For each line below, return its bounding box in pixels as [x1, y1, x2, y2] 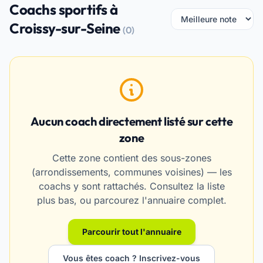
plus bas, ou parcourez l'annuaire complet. [36, 194, 227, 206]
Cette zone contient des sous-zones [52, 152, 211, 164]
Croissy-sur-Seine [9, 19, 123, 37]
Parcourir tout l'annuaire [82, 227, 181, 237]
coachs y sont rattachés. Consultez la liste [38, 180, 225, 192]
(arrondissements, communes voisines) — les [31, 166, 232, 178]
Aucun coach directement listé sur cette [30, 114, 233, 129]
